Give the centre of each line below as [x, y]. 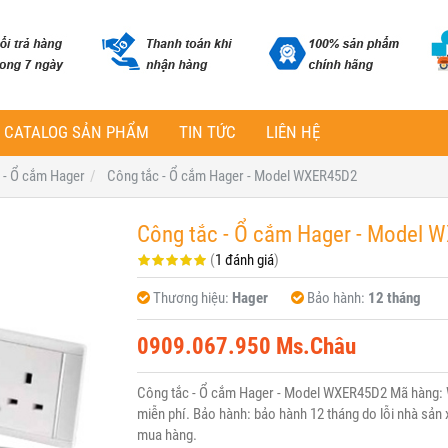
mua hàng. [166, 435]
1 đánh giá [244, 260]
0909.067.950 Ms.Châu [246, 346]
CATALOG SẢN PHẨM [76, 132]
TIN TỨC [207, 132]
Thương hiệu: [192, 298]
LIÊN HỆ [293, 132]
